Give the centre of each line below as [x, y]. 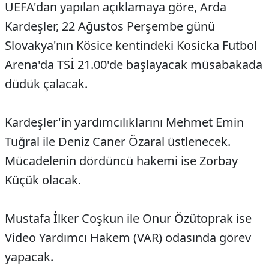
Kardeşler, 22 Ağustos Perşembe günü [110, 26]
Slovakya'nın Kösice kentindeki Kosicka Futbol [131, 46]
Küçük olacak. [43, 180]
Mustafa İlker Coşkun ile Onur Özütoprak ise [128, 219]
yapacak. [29, 257]
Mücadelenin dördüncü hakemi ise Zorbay [121, 161]
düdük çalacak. [46, 84]
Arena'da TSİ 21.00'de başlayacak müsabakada [134, 65]
